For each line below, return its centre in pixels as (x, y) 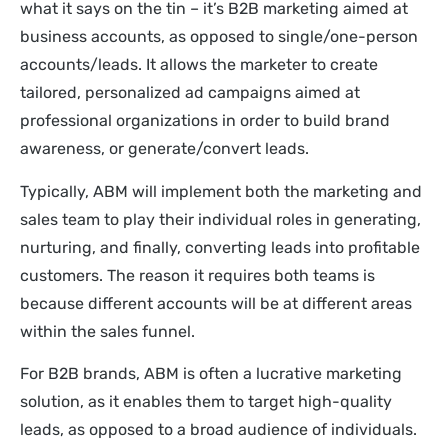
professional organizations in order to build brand (205, 121)
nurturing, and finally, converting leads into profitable (220, 247)
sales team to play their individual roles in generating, (220, 219)
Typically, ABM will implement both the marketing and (221, 191)
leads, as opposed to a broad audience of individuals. (218, 429)
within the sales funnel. (107, 331)
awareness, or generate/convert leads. (164, 149)
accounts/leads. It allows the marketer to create (199, 65)
